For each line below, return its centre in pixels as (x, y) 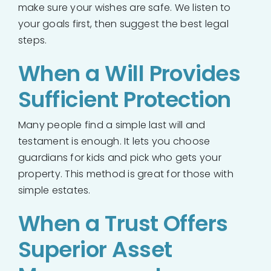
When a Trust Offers (123, 223)
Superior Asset (95, 249)
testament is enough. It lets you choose (114, 141)
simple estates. (54, 190)
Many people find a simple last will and (112, 125)
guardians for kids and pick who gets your (120, 157)
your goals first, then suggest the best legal (123, 24)
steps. (33, 40)
